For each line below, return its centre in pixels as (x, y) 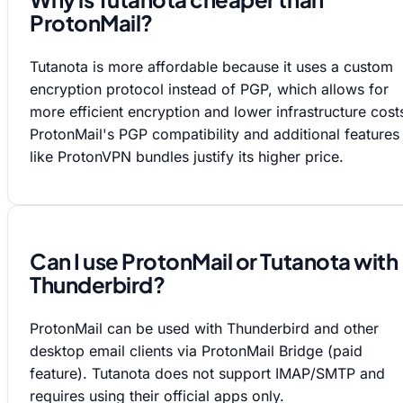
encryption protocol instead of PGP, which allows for (209, 90)
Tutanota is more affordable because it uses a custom (211, 67)
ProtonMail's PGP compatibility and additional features (215, 134)
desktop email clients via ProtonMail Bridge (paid (196, 351)
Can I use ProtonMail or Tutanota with (214, 261)
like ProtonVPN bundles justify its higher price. (187, 157)
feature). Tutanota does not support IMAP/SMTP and (207, 374)
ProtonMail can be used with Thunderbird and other (204, 329)
